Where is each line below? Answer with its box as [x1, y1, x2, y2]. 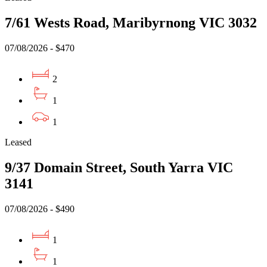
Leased [5, 136, 32, 147]
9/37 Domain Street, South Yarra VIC [5, 159, 233, 175]
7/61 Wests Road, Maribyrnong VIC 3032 [5, 14, 257, 30]
